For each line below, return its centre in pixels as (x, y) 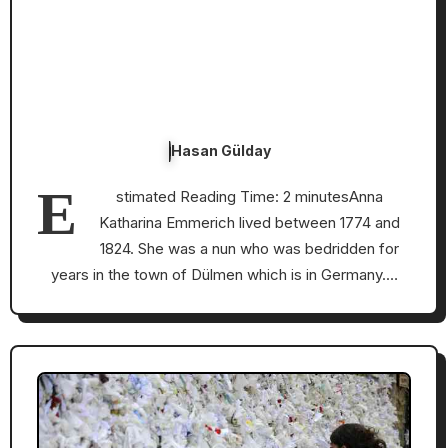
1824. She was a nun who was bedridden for (249, 248)
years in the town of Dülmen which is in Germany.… (224, 274)
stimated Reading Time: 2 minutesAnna (249, 196)
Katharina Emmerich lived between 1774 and (249, 222)
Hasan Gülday (221, 150)
